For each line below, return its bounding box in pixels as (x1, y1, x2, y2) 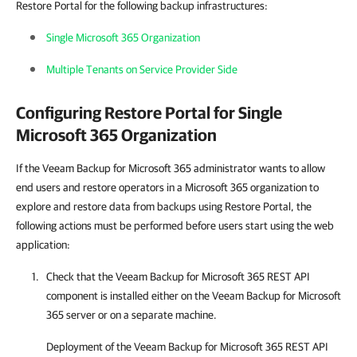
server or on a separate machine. (64, 308, 217, 321)
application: (16, 238, 70, 251)
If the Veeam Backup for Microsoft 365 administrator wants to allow (16, 162, 325, 175)
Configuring (16, 103, 104, 122)
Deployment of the (46, 340, 134, 353)
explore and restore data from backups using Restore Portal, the (16, 200, 312, 213)
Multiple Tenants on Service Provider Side (46, 63, 237, 76)
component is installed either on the (46, 289, 212, 302)
